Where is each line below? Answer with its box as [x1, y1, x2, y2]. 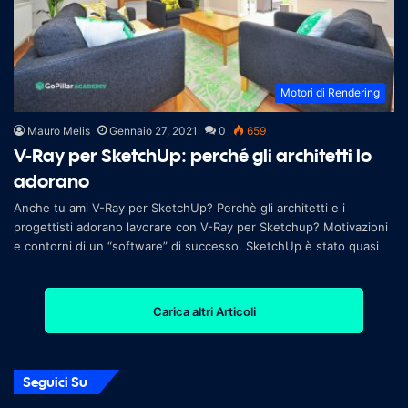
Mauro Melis [27, 123, 90, 138]
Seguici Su [23, 372, 87, 390]
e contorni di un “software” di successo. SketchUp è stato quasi [14, 238, 379, 253]
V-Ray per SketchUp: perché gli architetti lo [14, 143, 372, 167]
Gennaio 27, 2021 [109, 123, 198, 138]
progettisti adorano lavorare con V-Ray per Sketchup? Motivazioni [14, 219, 388, 234]
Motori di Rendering [280, 85, 380, 99]
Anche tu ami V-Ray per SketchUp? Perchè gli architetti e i [14, 199, 345, 215]
